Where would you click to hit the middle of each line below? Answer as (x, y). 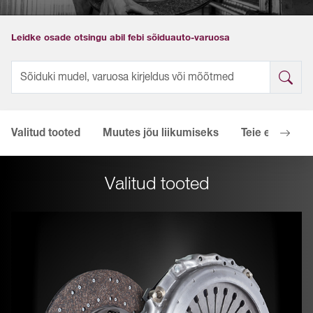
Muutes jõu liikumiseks (161, 132)
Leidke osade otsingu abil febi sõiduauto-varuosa (121, 38)
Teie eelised (271, 132)
